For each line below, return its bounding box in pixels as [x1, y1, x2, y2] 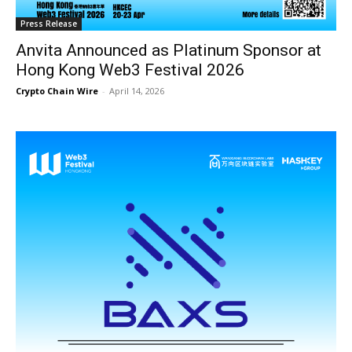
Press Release [20, 18, 77, 29]
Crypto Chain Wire [16, 85, 98, 97]
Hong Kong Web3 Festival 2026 [16, 60, 244, 79]
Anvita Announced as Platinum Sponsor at [16, 41, 321, 60]
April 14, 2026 [109, 85, 164, 97]
